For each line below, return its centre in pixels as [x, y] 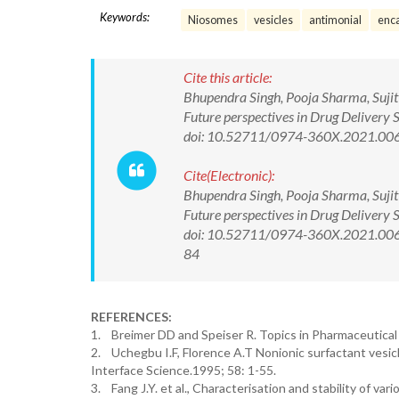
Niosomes [213, 20]
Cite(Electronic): [229, 175]
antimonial [335, 20]
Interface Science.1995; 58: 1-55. [183, 370]
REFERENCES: [131, 317]
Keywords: [125, 17]
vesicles [273, 20]
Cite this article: [228, 77]
